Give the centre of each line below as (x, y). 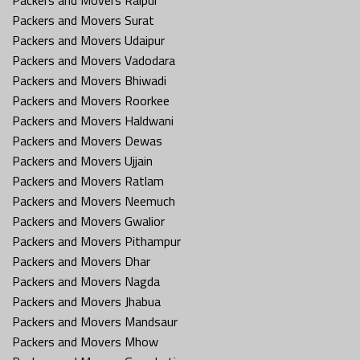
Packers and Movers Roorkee (91, 100)
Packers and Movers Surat (83, 20)
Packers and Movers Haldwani (93, 120)
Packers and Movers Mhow (85, 341)
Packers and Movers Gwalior (88, 221)
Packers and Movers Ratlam (88, 180)
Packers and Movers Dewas (87, 140)
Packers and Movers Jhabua (86, 301)
